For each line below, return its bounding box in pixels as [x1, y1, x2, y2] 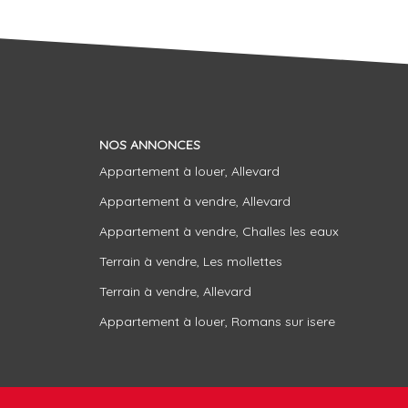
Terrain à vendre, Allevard [98, 283, 251, 300]
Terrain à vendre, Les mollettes [98, 253, 282, 270]
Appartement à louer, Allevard [98, 163, 280, 179]
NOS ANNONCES [98, 136, 200, 153]
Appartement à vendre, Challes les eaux [98, 223, 339, 240]
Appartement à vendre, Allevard [98, 193, 291, 209]
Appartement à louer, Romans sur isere [98, 313, 335, 330]
